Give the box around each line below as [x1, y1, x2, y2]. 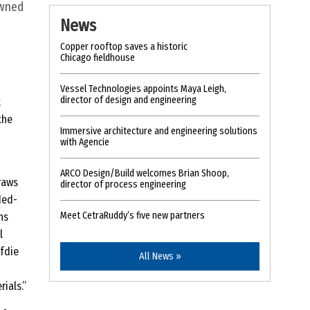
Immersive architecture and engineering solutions [60, 125, 257, 138]
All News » [138, 250, 181, 262]
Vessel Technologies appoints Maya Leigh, [60, 83, 226, 95]
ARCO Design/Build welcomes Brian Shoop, [60, 167, 229, 180]
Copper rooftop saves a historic [60, 41, 188, 53]
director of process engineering [60, 179, 186, 191]
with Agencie [60, 136, 109, 149]
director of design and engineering [60, 94, 197, 107]
